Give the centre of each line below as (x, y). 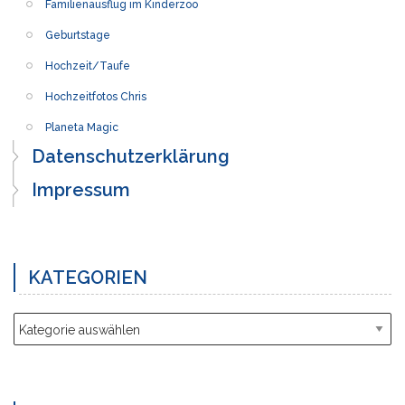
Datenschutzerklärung (131, 156)
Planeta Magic (82, 127)
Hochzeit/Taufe (88, 66)
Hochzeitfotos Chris (96, 96)
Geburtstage (78, 35)
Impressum (81, 189)
